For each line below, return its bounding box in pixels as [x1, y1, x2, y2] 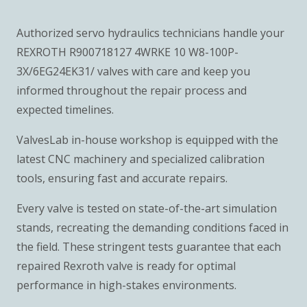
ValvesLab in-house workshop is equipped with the [16, 132, 278, 147]
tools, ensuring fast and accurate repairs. [16, 170, 228, 186]
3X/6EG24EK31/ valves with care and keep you [16, 63, 250, 79]
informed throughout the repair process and [16, 82, 247, 98]
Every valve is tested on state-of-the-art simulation [16, 200, 277, 216]
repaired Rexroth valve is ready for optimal [16, 258, 236, 273]
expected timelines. [16, 101, 114, 117]
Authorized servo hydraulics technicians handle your [16, 25, 284, 40]
